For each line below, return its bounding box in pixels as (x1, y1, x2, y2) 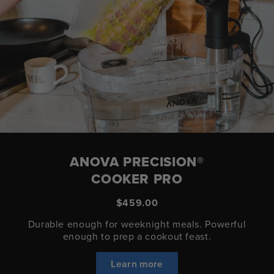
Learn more (111, 256, 163, 271)
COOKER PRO (91, 168, 183, 189)
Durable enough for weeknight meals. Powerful (28, 217, 246, 231)
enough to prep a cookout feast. (62, 229, 212, 243)
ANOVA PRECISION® (70, 151, 204, 172)
